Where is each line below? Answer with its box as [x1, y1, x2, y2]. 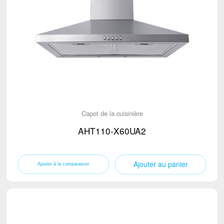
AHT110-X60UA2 [78, 124, 146, 137]
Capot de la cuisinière [81, 108, 143, 118]
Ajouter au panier [133, 158, 188, 169]
